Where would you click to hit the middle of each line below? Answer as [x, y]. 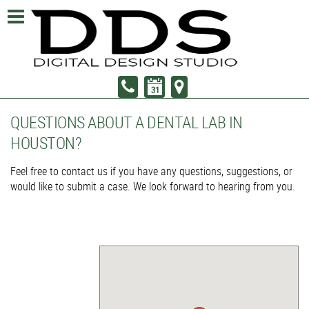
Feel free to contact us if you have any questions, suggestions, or [151, 171]
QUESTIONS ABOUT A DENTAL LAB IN [127, 122]
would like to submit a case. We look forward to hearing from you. [153, 186]
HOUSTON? [46, 143]
